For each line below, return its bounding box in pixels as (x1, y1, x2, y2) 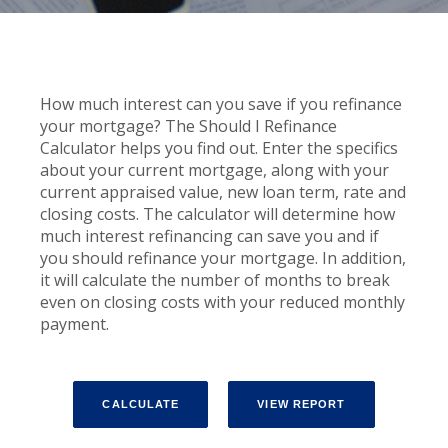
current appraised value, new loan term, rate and (40, 181, 406, 203)
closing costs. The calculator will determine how (40, 203, 395, 225)
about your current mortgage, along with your (40, 159, 389, 181)
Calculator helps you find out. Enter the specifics (40, 137, 398, 159)
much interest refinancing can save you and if (40, 225, 379, 247)
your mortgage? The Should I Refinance (40, 115, 337, 137)
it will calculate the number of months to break (40, 269, 390, 291)
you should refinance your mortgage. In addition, (40, 247, 406, 269)
